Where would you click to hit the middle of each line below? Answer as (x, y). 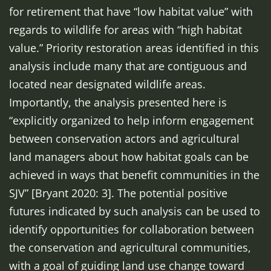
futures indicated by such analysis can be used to (135, 211)
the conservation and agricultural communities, (130, 247)
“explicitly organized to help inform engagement (131, 120)
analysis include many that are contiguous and (128, 66)
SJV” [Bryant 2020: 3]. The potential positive (118, 193)
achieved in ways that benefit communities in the (134, 175)
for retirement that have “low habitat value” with (131, 11)
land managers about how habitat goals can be (129, 157)
